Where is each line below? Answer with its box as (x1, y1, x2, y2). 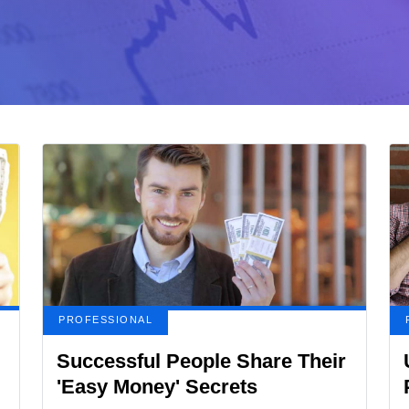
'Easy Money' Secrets (57, 375, 257, 398)
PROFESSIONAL (58, 314, 152, 325)
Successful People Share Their (57, 350, 346, 372)
